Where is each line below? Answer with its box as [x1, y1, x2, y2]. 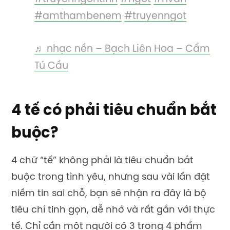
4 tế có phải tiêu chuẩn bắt [11, 103, 217, 119]
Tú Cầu [34, 61, 68, 72]
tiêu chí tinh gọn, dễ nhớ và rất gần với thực [11, 205, 215, 216]
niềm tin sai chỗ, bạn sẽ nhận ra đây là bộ [11, 189, 206, 199]
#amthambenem [34, 11, 122, 22]
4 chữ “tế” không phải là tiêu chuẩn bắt [11, 156, 194, 166]
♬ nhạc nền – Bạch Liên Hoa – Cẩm [34, 44, 210, 55]
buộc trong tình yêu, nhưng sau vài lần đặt [11, 172, 210, 183]
